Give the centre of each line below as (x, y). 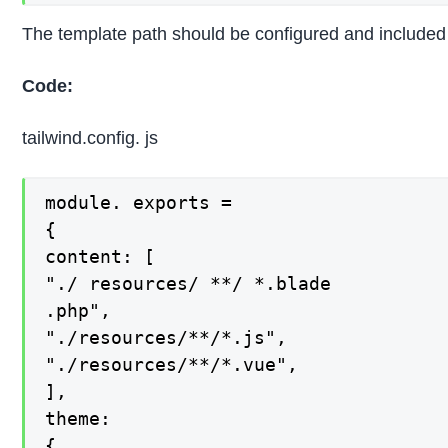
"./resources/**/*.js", (166, 337)
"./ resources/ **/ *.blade (188, 283)
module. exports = (139, 202)
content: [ (100, 256)
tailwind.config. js (90, 137)
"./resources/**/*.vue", (172, 364)
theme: (78, 418)
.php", (78, 310)
